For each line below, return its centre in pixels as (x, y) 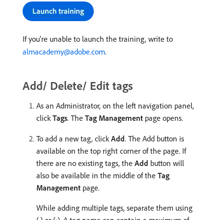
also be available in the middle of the (97, 175)
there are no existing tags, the (85, 163)
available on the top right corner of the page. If (111, 151)
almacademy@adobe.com (64, 52)
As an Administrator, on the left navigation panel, (115, 106)
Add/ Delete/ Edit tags (78, 85)
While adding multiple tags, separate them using (114, 208)
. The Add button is (154, 138)
